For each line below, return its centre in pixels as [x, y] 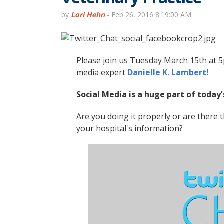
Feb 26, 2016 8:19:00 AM [151, 14]
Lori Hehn [88, 14]
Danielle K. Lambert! [168, 72]
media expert [102, 72]
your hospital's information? [130, 128]
